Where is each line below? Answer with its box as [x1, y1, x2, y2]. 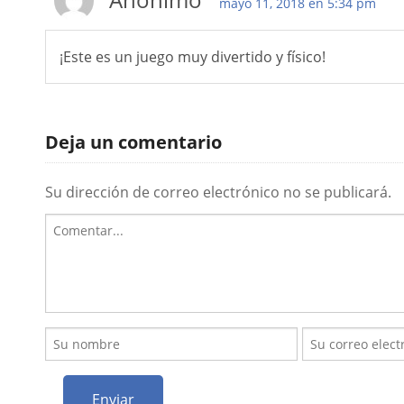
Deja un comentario [45, 130, 222, 155]
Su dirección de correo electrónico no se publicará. [45, 182, 391, 203]
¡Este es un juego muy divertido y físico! [60, 47, 326, 67]
